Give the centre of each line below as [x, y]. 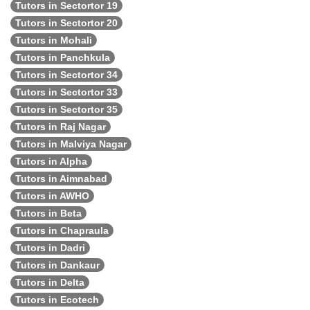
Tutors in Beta [48, 213]
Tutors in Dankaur [57, 265]
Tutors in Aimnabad [61, 179]
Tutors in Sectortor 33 [66, 92]
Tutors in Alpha [51, 161]
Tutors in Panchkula [63, 57]
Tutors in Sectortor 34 [66, 75]
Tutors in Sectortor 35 [66, 109]
